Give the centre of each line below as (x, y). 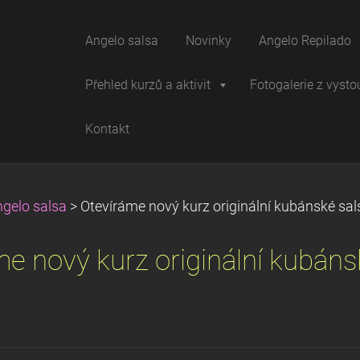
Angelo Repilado (305, 41)
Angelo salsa (122, 41)
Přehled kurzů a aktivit (148, 85)
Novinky (209, 41)
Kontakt (107, 129)
